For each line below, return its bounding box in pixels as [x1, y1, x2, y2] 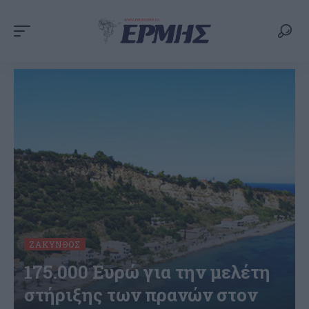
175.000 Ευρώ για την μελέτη [24, 259, 270, 283]
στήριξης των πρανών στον [24, 282, 257, 306]
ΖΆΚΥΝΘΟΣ [29, 238, 81, 250]
